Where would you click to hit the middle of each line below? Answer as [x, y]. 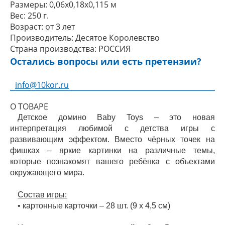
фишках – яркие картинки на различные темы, [113, 150]
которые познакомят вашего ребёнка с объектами [113, 161]
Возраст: [27, 27]
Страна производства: [53, 49]
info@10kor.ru [42, 85]
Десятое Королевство [118, 38]
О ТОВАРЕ [29, 106]
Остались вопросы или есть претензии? [106, 62]
